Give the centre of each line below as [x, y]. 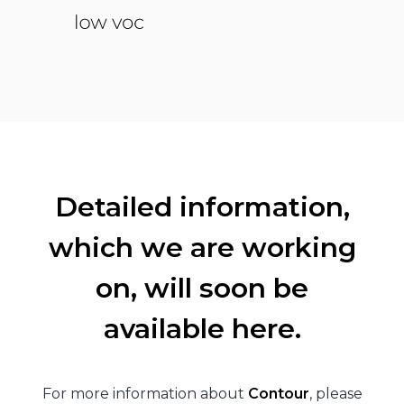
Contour [278, 394]
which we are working [202, 248]
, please [335, 394]
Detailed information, [202, 207]
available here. [202, 329]
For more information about [145, 394]
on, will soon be [202, 288]
